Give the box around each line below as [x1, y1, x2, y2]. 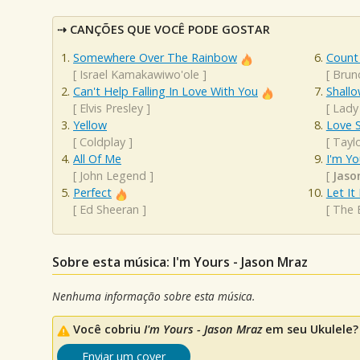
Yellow [73, 117, 107, 133]
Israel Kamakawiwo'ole [80, 67, 199, 83]
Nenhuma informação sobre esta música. [52, 288, 255, 304]
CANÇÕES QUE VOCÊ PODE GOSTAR [70, 22, 270, 37]
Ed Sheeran [80, 202, 139, 218]
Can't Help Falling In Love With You [73, 84, 258, 100]
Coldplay [80, 134, 125, 150]
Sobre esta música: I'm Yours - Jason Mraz [52, 252, 308, 271]
